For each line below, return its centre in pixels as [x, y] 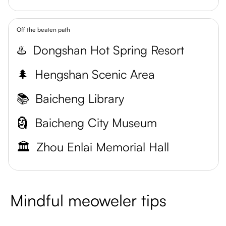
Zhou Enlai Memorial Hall [103, 147]
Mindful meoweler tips [88, 200]
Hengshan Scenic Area [95, 74]
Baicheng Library [80, 98]
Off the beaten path [43, 30]
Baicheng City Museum [96, 123]
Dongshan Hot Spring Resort [108, 50]
